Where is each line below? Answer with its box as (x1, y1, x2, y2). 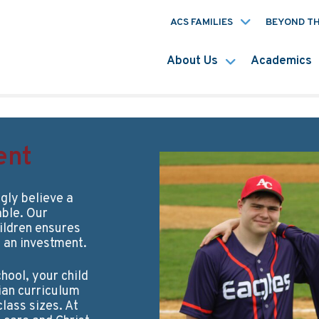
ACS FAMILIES (169, 16, 233, 28)
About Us (166, 53, 218, 69)
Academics (250, 53, 312, 69)
